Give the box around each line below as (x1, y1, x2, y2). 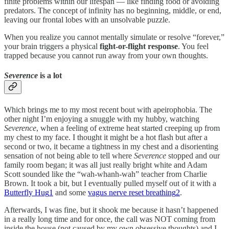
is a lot (38, 71, 62, 80)
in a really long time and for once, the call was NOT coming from (4, 214, 215, 223)
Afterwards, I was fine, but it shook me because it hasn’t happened (4, 205, 218, 214)
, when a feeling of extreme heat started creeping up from (36, 123, 220, 132)
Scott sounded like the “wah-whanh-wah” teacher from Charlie (4, 169, 207, 178)
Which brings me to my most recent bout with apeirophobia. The (4, 105, 212, 114)
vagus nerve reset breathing (88, 188, 176, 197)
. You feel (178, 42, 209, 51)
